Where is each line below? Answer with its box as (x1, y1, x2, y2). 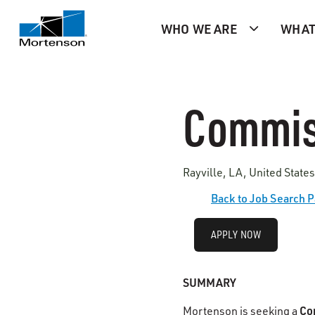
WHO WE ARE (161, 20, 238, 37)
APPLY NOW (211, 228, 262, 241)
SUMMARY (183, 275, 238, 290)
